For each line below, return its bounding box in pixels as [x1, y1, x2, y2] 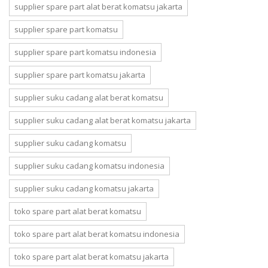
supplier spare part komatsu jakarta [14, 69, 145, 80]
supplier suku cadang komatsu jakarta [14, 183, 154, 194]
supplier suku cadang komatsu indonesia [14, 160, 165, 171]
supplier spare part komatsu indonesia [14, 47, 156, 57]
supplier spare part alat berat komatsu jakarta [14, 1, 182, 12]
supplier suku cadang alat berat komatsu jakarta [14, 115, 191, 126]
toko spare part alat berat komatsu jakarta [14, 251, 169, 262]
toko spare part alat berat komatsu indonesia [14, 229, 179, 239]
